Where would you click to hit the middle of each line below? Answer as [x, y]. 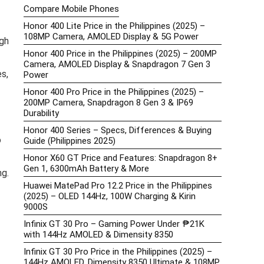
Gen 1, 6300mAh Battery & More [86, 169]
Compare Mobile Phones [71, 9]
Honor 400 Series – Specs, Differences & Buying [118, 131]
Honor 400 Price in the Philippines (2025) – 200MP [120, 54]
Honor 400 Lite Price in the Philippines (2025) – [114, 26]
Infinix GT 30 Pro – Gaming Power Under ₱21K [114, 224]
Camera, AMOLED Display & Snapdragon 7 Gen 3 [117, 65]
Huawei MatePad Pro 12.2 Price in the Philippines [118, 186]
